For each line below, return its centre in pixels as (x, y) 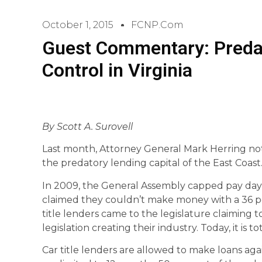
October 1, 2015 (78, 25)
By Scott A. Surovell (87, 127)
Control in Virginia (117, 70)
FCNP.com (157, 25)
